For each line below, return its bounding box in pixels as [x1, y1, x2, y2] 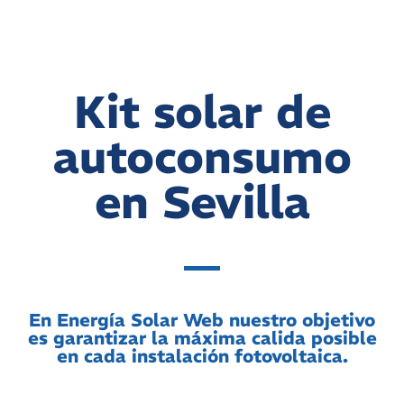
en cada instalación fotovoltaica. [56, 344, 348, 368]
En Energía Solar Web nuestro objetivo [29, 308, 375, 332]
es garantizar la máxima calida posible [27, 326, 377, 350]
